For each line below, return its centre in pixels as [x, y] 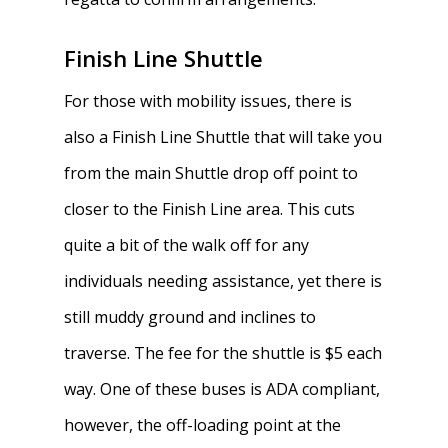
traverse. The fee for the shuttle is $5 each [223, 353]
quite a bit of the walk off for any [187, 245]
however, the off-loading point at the [203, 425]
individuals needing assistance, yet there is [223, 281]
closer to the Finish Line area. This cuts [210, 209]
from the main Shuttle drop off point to [211, 173]
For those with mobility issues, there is [208, 101]
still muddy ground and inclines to [190, 317]
